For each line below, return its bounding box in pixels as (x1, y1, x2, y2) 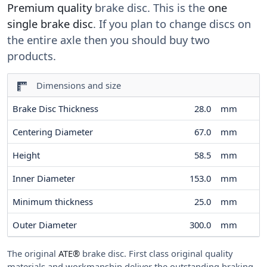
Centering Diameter (13, 126, 93, 138)
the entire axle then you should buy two (7, 32, 210, 48)
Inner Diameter (13, 172, 75, 185)
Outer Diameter (13, 219, 77, 231)
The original (7, 247, 58, 260)
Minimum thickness (13, 195, 93, 208)
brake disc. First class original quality (80, 247, 233, 260)
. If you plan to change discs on (93, 16, 251, 32)
